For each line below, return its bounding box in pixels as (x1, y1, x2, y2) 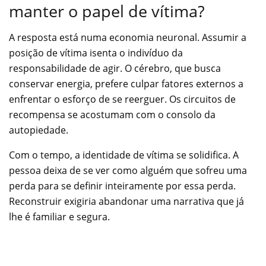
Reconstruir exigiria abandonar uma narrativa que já (9, 195, 244, 208)
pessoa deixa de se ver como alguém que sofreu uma (9, 164, 247, 178)
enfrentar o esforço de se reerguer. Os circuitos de (9, 93, 236, 106)
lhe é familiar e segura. (9, 210, 110, 224)
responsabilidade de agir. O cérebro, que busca (9, 62, 221, 75)
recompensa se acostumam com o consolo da (9, 108, 216, 122)
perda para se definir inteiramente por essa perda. (9, 179, 236, 193)
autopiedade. (9, 123, 68, 137)
